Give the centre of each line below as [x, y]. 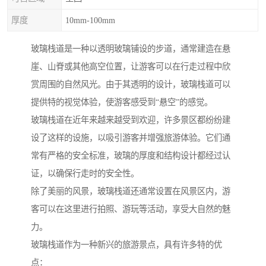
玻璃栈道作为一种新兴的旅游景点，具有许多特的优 [126, 245]
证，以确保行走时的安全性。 [85, 174]
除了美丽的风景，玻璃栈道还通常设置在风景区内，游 [131, 191]
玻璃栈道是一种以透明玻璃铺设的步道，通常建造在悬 [131, 49]
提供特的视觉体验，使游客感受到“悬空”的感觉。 [122, 102]
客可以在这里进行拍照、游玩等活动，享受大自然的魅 [131, 209]
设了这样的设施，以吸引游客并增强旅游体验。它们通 [131, 138]
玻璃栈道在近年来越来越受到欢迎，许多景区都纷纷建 [131, 120]
